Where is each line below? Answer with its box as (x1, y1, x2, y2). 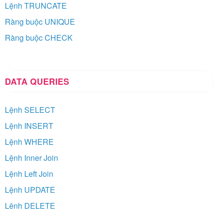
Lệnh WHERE (5, 136, 54, 147)
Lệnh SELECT (5, 104, 55, 115)
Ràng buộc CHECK (5, 31, 73, 43)
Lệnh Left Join (5, 168, 53, 179)
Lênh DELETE (5, 200, 55, 211)
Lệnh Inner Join (5, 152, 58, 163)
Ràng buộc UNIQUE (5, 15, 75, 27)
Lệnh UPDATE (5, 184, 55, 195)
